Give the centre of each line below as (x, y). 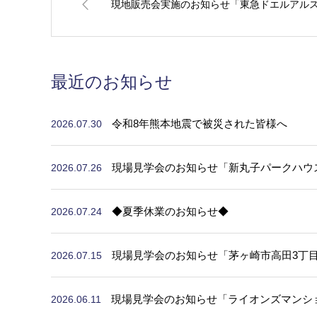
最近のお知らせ (112, 82)
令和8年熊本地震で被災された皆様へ (200, 124)
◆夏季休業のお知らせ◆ (170, 212)
